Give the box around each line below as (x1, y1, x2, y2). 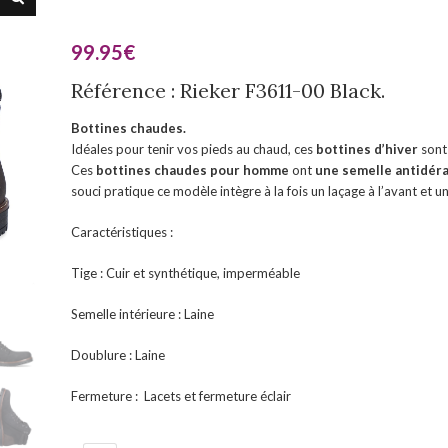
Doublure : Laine (70, 347, 165, 363)
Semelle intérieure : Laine (70, 306, 214, 322)
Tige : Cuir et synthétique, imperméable (70, 265, 300, 281)
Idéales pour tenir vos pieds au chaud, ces (70, 141, 316, 157)
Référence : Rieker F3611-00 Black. (70, 78, 385, 103)
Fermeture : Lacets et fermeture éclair (70, 388, 291, 404)
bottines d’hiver (315, 141, 418, 157)
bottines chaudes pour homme (95, 162, 292, 178)
